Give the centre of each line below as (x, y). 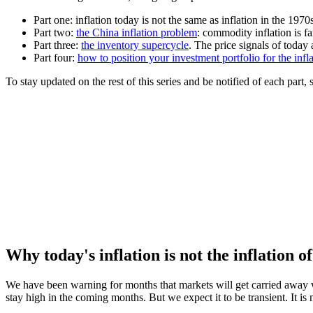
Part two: (55, 33)
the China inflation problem (137, 33)
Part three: (57, 45)
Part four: (56, 58)
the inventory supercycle (135, 45)
